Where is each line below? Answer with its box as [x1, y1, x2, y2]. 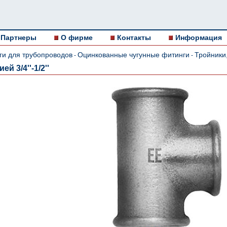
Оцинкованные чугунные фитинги [78, 51, 190, 59]
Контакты [117, 33, 151, 42]
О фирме [61, 33, 93, 42]
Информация [175, 33, 222, 42]
